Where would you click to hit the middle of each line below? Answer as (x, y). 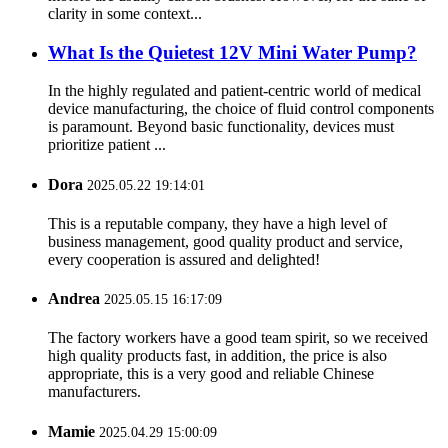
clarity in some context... (125, 13)
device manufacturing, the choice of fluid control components (241, 109)
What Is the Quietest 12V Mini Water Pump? (232, 52)
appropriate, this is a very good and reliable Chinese (211, 374)
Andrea (74, 299)
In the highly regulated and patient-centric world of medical (234, 91)
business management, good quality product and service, (225, 241)
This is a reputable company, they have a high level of (217, 223)
